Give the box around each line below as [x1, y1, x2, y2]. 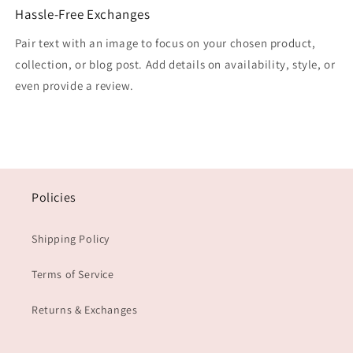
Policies [32, 189, 76, 206]
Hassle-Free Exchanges [15, 6, 150, 24]
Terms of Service [32, 267, 114, 282]
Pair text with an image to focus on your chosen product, [15, 35, 316, 51]
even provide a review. [15, 78, 134, 94]
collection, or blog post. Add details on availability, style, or [15, 57, 336, 72]
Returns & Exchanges [32, 303, 138, 318]
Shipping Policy [32, 232, 110, 247]
